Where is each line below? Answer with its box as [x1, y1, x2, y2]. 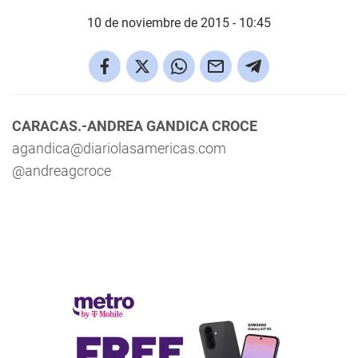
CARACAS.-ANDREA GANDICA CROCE [12, 117, 257, 134]
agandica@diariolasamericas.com [12, 140, 226, 157]
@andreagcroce [12, 162, 111, 179]
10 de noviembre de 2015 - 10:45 [87, 15, 271, 30]
